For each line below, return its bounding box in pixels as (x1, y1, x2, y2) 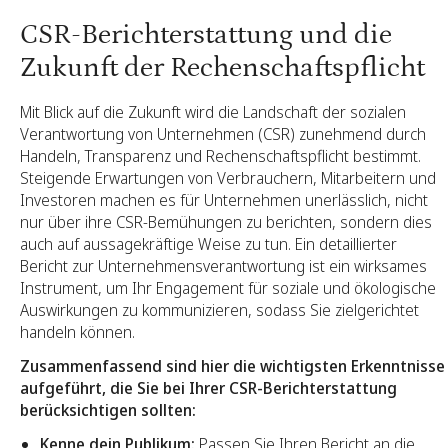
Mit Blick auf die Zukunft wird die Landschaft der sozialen (20, 100, 406, 123)
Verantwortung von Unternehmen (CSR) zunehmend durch (20, 122, 426, 145)
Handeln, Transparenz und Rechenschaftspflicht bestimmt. (20, 144, 421, 167)
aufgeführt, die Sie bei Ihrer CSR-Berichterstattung (20, 376, 397, 399)
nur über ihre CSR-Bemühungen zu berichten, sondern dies (20, 210, 432, 233)
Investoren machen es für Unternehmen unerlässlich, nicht (20, 188, 428, 211)
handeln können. (20, 320, 135, 343)
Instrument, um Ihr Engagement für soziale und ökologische (20, 276, 436, 299)
